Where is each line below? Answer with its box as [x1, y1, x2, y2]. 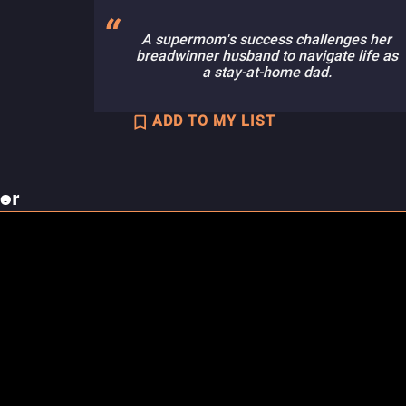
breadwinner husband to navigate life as [135, 47, 398, 64]
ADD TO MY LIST [152, 112, 275, 130]
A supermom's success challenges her [141, 31, 391, 48]
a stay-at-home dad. [201, 63, 332, 81]
